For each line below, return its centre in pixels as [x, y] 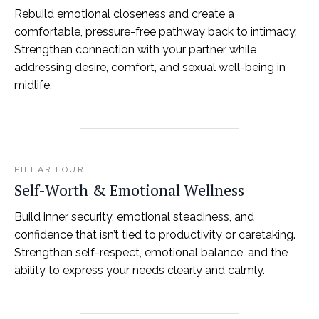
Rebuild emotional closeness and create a [124, 14]
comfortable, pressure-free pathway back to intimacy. [156, 32]
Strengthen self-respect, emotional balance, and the [151, 252]
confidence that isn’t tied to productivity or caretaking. [155, 234]
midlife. [33, 85]
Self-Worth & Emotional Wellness [129, 189]
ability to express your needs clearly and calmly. [140, 270]
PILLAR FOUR [49, 170]
